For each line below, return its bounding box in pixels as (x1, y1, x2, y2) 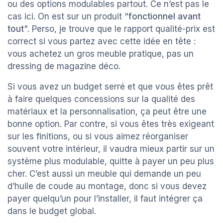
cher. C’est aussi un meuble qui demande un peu (7, 169, 201, 179)
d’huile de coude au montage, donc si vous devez (7, 181, 207, 192)
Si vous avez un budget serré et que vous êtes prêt (7, 82, 213, 92)
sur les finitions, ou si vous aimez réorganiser (7, 131, 188, 142)
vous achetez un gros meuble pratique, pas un (7, 49, 194, 59)
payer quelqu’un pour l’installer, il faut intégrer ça (7, 194, 203, 204)
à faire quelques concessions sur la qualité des (7, 94, 195, 105)
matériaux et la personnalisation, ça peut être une (7, 107, 207, 117)
